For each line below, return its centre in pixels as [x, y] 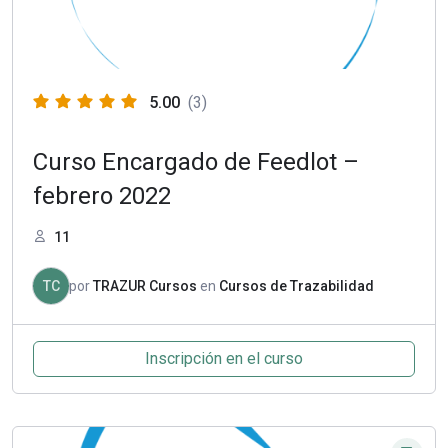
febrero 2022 [102, 196]
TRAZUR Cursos [145, 286]
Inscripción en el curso [224, 359]
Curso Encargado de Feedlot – [196, 162]
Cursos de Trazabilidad [296, 286]
